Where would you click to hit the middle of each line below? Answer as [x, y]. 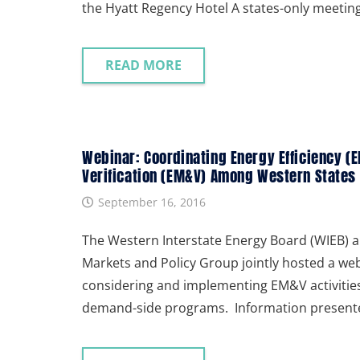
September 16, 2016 [151, 202]
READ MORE [143, 65]
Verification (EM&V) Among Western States [219, 175]
